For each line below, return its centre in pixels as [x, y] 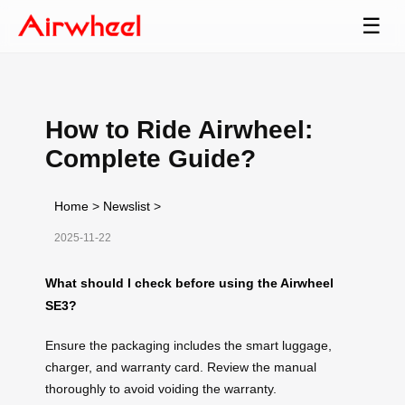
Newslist [127, 206]
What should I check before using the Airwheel [189, 283]
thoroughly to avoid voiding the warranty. [161, 388]
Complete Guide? [151, 158]
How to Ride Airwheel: [179, 129]
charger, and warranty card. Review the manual [181, 367]
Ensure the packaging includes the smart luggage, [188, 345]
